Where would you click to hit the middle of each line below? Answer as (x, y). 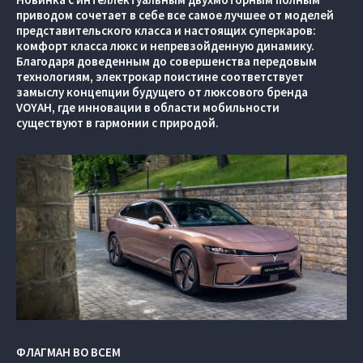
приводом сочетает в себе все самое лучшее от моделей (175, 15)
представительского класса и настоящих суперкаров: (166, 30)
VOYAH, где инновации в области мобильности (148, 107)
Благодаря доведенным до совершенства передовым (167, 61)
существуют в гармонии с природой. (117, 123)
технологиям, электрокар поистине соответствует (160, 77)
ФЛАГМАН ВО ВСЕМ (68, 352)
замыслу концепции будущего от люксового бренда (162, 92)
